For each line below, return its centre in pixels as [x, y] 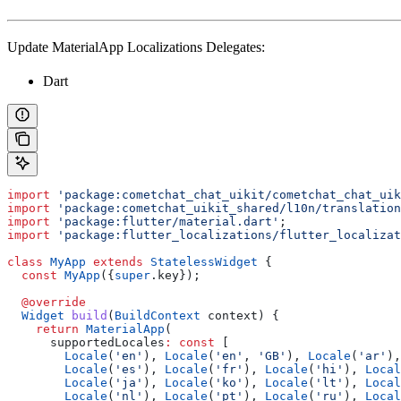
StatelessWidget [200, 261]
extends [115, 261]
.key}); [175, 275]
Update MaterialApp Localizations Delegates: [136, 47]
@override [47, 302]
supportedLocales [86, 342]
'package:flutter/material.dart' [165, 221]
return [43, 328]
